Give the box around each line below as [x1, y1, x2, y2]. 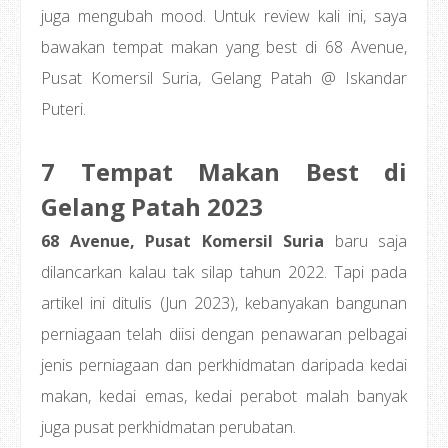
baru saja [324, 230, 407, 252]
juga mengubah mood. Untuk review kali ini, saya [41, 5, 407, 27]
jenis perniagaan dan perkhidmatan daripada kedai [41, 354, 407, 376]
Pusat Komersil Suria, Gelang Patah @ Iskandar [41, 67, 407, 89]
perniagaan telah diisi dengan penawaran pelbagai [41, 323, 407, 345]
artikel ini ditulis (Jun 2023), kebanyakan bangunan [41, 292, 407, 314]
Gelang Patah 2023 [41, 190, 263, 223]
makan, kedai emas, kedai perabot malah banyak [41, 385, 407, 407]
